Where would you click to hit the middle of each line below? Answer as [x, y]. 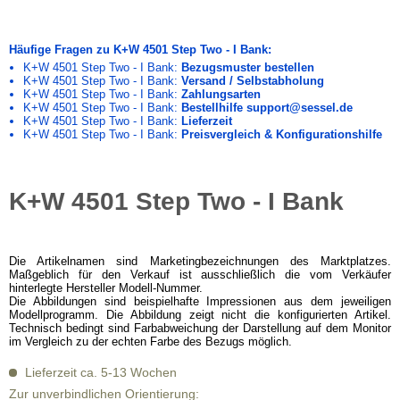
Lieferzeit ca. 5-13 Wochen [99, 372]
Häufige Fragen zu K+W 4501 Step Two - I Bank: [140, 50]
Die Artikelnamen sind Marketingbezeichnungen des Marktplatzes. [200, 261]
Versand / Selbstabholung [252, 81]
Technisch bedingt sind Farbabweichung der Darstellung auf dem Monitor [200, 328]
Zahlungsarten [221, 94]
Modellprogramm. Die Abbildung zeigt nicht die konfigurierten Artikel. [200, 315]
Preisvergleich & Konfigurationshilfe [281, 134]
